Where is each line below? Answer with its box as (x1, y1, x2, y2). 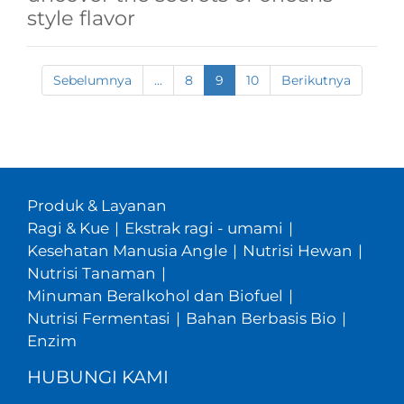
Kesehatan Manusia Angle (26, 241, 227, 260)
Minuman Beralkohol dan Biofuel (26, 286, 283, 305)
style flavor (26, 5, 135, 32)
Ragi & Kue (26, 218, 109, 237)
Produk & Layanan (26, 196, 167, 215)
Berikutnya (281, 72, 351, 89)
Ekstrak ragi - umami (124, 218, 283, 237)
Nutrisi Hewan (242, 241, 353, 260)
